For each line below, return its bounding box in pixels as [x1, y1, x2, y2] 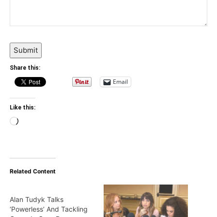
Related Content [10, 167, 56, 175]
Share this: [10, 64, 40, 71]
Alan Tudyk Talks [10, 195, 63, 203]
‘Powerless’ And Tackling [10, 204, 88, 213]
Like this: [10, 104, 35, 111]
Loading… [18, 117, 51, 127]
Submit [14, 45, 38, 55]
